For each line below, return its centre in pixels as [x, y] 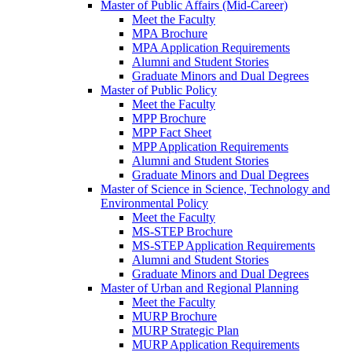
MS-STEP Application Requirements [224, 246]
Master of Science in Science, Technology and [215, 189]
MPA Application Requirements [211, 48]
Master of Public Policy [159, 90]
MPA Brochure [170, 34]
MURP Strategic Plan [185, 331]
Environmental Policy [154, 203]
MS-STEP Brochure [182, 232]
